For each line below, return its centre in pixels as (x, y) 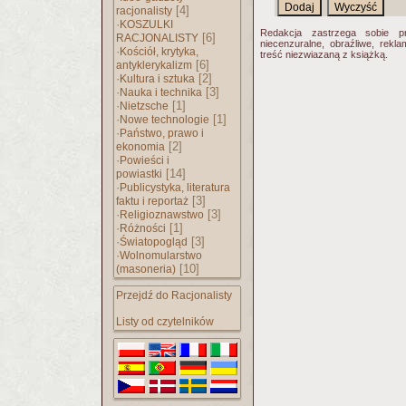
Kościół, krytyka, (159, 52)
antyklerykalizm (154, 65)
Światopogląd (154, 242)
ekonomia (140, 147)
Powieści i (145, 160)
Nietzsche (144, 106)
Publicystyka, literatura (175, 188)
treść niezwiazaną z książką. (324, 54)
